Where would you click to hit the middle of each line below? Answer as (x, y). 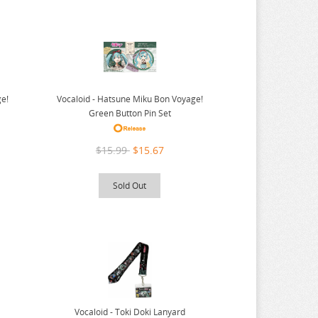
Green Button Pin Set (130, 114)
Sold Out (130, 186)
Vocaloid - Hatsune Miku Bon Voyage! (130, 99)
